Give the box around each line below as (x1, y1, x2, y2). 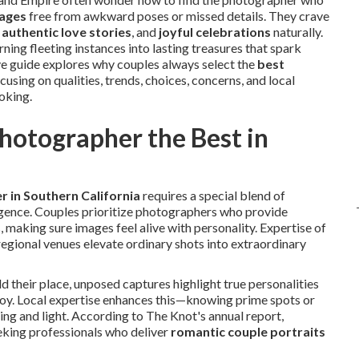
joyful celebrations (159, 24, 271, 39)
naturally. (271, 24, 323, 39)
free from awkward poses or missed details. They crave (26, 8, 329, 23)
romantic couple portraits (171, 324, 325, 339)
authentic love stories (2, 24, 131, 39)
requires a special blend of (140, 188, 285, 203)
